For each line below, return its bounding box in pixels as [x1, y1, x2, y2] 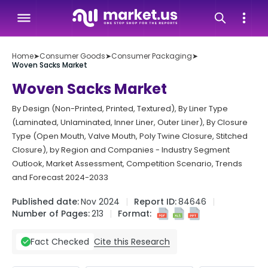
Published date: [12, 196, 79, 208]
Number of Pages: [12, 208, 90, 220]
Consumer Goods [39, 51, 105, 61]
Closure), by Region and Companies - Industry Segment [12, 144, 230, 156]
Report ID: [134, 196, 176, 208]
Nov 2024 [81, 196, 120, 208]
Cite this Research [94, 235, 170, 248]
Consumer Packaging [111, 51, 192, 61]
